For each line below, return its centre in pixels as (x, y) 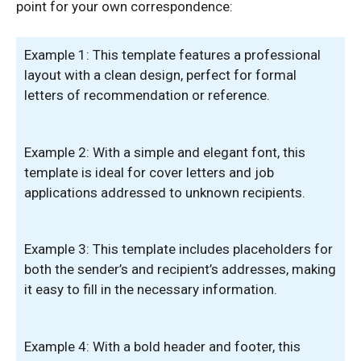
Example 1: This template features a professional (172, 55)
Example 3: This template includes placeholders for (178, 249)
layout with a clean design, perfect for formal (160, 75)
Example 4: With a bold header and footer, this (162, 346)
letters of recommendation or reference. (147, 95)
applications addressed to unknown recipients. (165, 192)
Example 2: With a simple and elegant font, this (165, 152)
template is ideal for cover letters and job (149, 172)
